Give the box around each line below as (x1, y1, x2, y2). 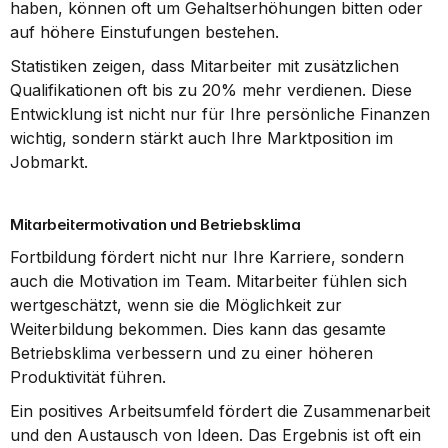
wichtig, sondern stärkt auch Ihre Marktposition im (10, 128, 393, 148)
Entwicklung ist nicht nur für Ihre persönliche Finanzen (10, 104, 430, 124)
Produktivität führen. (10, 367, 166, 387)
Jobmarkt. (10, 152, 88, 172)
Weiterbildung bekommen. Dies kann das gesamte (10, 319, 386, 339)
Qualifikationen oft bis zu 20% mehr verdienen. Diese (10, 80, 412, 100)
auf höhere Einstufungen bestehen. (10, 22, 279, 42)
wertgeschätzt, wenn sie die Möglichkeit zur (10, 295, 342, 315)
